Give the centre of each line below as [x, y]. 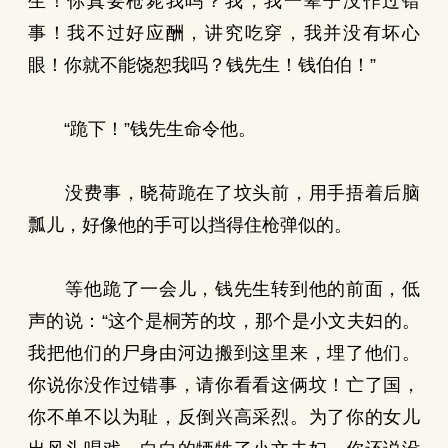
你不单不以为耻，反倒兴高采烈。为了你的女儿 [224, 417]
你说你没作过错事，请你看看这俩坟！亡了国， [224, 385]
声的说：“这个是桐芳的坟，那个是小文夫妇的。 [224, 321]
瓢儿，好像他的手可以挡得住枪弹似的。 [190, 225]
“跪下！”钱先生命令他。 [142, 129]
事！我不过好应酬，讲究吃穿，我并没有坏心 [224, 33]
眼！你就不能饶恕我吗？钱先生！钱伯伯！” [202, 65]
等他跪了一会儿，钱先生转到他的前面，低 [224, 289]
